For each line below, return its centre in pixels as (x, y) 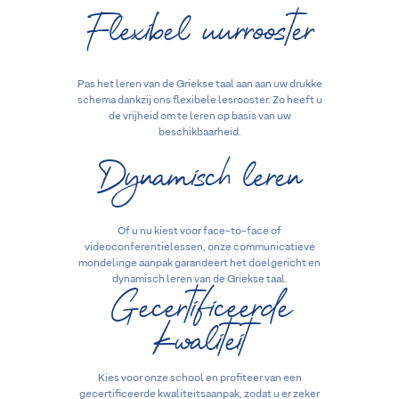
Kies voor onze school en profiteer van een (199, 378)
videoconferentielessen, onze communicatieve (199, 247)
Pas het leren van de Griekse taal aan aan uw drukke (199, 85)
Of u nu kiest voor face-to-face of (199, 231)
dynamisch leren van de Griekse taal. (199, 279)
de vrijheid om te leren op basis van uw (199, 117)
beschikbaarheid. (199, 133)
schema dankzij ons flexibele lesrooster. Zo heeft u (199, 101)
